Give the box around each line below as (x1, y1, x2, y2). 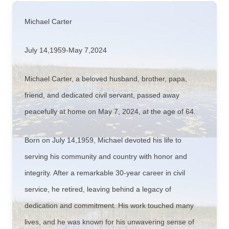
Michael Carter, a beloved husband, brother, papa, (25, 75, 187, 83)
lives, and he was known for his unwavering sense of (25, 218, 194, 226)
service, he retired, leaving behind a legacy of (25, 185, 171, 193)
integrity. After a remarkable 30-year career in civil (25, 169, 185, 177)
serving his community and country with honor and (25, 152, 187, 161)
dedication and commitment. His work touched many (25, 201, 194, 210)
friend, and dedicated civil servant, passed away (25, 91, 179, 99)
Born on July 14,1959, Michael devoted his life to (25, 136, 181, 144)
